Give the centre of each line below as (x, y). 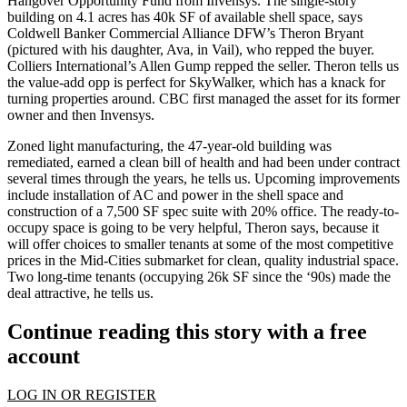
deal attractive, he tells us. (80, 293)
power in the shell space (250, 195)
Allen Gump (175, 66)
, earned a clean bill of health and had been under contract (235, 162)
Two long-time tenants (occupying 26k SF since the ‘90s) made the (199, 277)
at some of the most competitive (301, 244)
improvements (359, 179)
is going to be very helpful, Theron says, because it (232, 228)
